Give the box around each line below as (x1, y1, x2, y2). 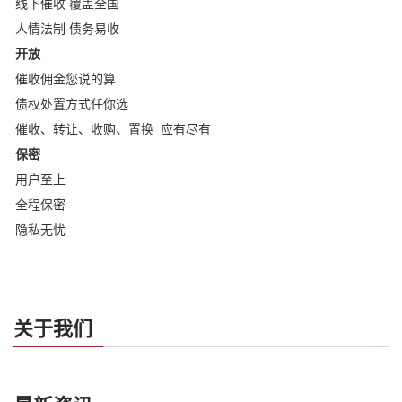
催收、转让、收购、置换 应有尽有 (15, 122, 211, 137)
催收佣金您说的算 (15, 72, 116, 87)
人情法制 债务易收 (15, 22, 119, 37)
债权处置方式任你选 (15, 97, 128, 112)
